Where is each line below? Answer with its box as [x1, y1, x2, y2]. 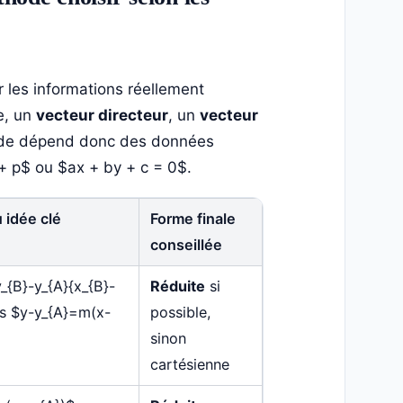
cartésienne [149, 355, 229, 374]
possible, [149, 303, 211, 322]
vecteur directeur [35, 106, 168, 125]
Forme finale [149, 210, 236, 228]
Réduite [149, 277, 205, 296]
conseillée [149, 236, 222, 255]
